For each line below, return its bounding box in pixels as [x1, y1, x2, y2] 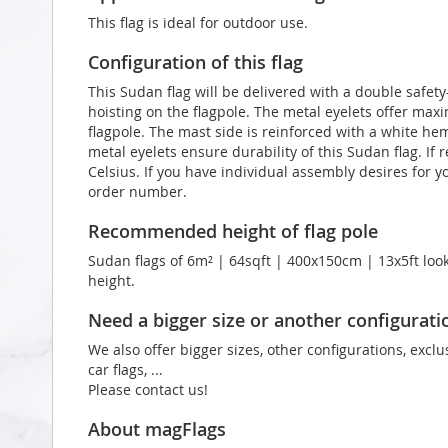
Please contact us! [88, 379, 208, 399]
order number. [88, 181, 187, 201]
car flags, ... [88, 359, 163, 379]
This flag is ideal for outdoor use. [88, 12, 308, 32]
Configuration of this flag [88, 49, 303, 74]
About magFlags [88, 416, 226, 441]
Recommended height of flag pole [88, 218, 378, 243]
